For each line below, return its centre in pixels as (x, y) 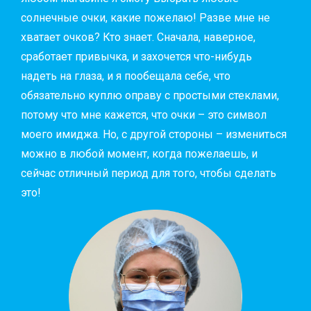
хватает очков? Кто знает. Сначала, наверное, (138, 37)
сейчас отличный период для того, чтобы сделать (149, 173)
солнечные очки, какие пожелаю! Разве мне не (145, 17)
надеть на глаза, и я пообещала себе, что (126, 76)
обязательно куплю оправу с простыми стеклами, (150, 95)
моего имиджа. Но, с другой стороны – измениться (154, 134)
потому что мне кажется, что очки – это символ (144, 115)
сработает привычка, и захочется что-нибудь (136, 56)
